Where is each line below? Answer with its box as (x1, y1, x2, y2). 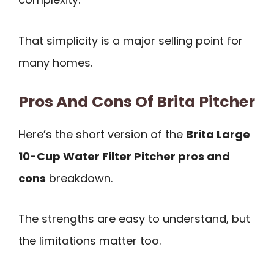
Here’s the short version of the (18, 126, 186, 142)
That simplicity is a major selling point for (18, 32, 243, 48)
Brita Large (186, 126, 250, 142)
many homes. (18, 54, 92, 70)
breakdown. (46, 170, 113, 186)
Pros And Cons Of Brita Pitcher (18, 91, 255, 113)
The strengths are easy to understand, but (18, 211, 250, 227)
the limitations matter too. (18, 233, 161, 249)
